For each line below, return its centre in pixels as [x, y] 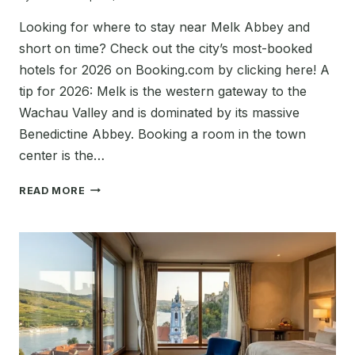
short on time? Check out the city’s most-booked [166, 48]
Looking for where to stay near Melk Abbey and [164, 27]
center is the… [62, 155]
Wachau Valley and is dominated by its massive [159, 112]
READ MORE [52, 190]
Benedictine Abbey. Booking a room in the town [162, 134]
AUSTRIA [110, 286]
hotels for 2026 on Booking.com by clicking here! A [174, 69]
